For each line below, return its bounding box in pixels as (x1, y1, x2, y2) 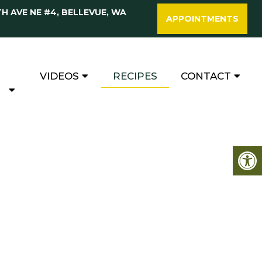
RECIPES (113, 70, 157, 82)
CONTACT (181, 70, 231, 82)
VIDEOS (40, 70, 79, 82)
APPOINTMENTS (166, 13, 239, 24)
